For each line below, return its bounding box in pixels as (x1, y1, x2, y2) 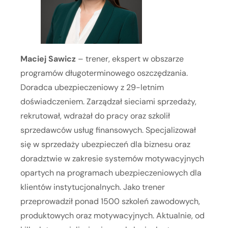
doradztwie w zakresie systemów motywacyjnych (20, 153, 204, 164)
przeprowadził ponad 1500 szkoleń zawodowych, (20, 196, 200, 207)
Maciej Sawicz (20, 53, 76, 65)
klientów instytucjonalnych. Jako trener (20, 182, 165, 193)
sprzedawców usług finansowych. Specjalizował (20, 125, 196, 136)
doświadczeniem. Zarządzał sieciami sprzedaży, (20, 96, 196, 107)
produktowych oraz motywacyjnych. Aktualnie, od (20, 210, 205, 221)
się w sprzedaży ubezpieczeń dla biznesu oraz (20, 139, 190, 150)
